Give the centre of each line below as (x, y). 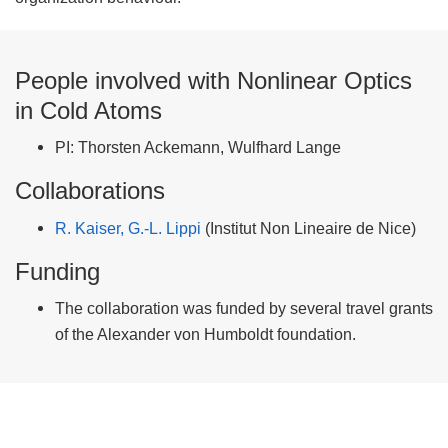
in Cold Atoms (88, 111)
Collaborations (90, 191)
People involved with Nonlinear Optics (213, 81)
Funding (57, 271)
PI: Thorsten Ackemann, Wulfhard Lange (198, 147)
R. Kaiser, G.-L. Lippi (128, 227)
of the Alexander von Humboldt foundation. (205, 333)
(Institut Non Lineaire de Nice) (308, 227)
